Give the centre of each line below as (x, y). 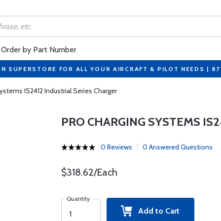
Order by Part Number (39, 50)
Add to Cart (156, 211)
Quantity (78, 199)
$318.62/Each (89, 172)
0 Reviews (116, 147)
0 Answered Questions (177, 147)
